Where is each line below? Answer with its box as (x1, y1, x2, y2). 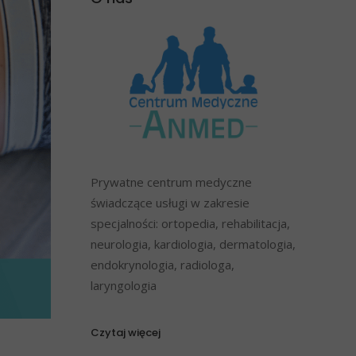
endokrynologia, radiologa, (90, 256, 234, 273)
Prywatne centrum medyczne (90, 173, 252, 190)
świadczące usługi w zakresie (90, 194, 250, 211)
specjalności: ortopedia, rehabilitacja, (90, 215, 290, 231)
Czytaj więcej (90, 324, 161, 340)
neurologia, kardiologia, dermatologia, (90, 235, 296, 252)
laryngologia (90, 277, 157, 293)
